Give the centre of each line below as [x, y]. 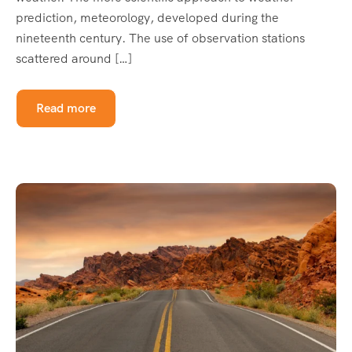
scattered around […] [74, 58]
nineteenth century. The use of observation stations [160, 38]
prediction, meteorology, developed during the [147, 17]
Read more [66, 108]
